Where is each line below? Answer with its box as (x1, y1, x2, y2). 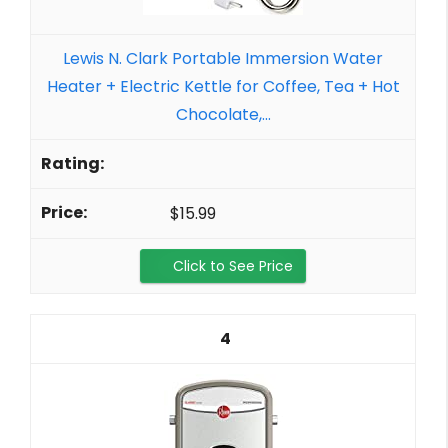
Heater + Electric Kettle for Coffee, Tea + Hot (46, 75, 400, 99)
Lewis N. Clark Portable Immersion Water (63, 47, 383, 71)
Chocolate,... (175, 103, 271, 127)
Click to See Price (173, 255, 293, 276)
